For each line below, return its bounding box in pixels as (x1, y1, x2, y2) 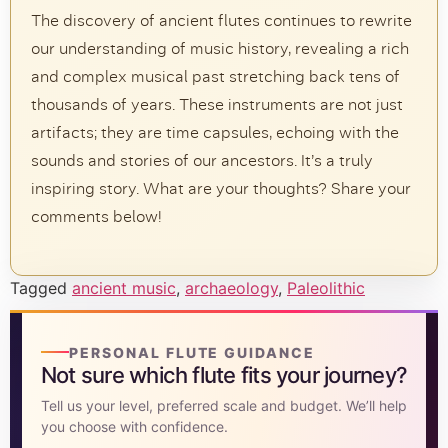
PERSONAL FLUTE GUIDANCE (69, 343, 316, 361)
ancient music (72, 277, 176, 298)
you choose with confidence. (41, 417, 228, 435)
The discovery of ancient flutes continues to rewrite (31, 10, 412, 30)
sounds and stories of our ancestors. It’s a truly (31, 150, 373, 170)
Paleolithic (287, 277, 365, 298)
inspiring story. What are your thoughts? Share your (31, 178, 411, 198)
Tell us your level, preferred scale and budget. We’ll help (41, 396, 407, 414)
